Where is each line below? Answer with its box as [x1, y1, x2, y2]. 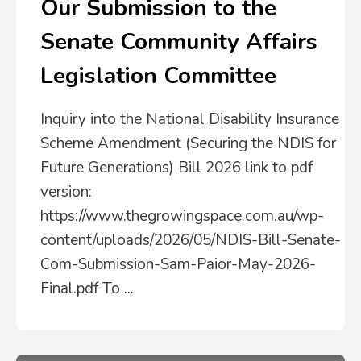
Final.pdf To [40, 278, 124, 299]
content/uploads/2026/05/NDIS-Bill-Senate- [40, 230, 341, 251]
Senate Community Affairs [40, 27, 317, 57]
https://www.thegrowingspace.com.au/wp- [40, 205, 324, 226]
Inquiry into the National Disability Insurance [40, 109, 339, 130]
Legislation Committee [40, 60, 276, 91]
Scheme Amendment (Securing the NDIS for [40, 133, 336, 154]
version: [40, 181, 92, 202]
